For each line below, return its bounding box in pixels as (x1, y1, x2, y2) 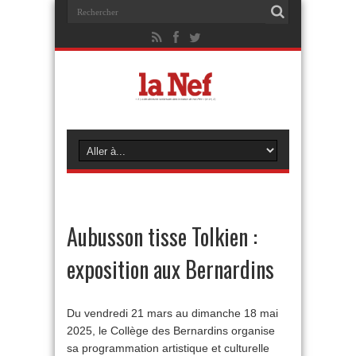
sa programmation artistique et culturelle (67, 342, 269, 354)
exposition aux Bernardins (67, 253, 274, 285)
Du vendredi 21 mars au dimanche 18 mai (67, 307, 278, 319)
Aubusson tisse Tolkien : (67, 220, 257, 253)
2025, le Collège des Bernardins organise (67, 324, 275, 337)
